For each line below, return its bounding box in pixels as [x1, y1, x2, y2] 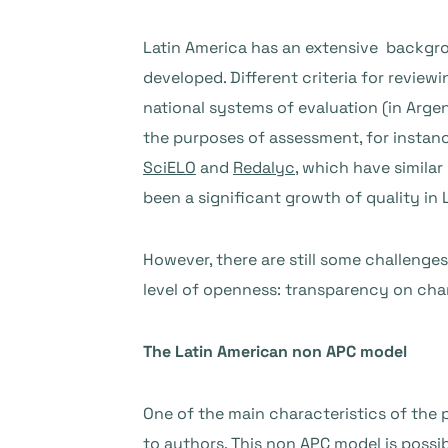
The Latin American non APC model [143, 341, 407, 362]
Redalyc [233, 157, 295, 178]
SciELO [143, 157, 196, 178]
